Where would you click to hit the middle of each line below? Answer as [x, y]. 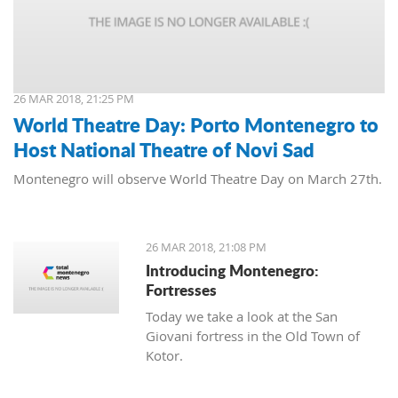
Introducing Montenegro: [233, 271]
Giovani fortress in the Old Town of [253, 336]
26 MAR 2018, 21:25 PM [74, 99]
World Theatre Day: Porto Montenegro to [196, 125]
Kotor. [165, 356]
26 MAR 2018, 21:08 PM [207, 247]
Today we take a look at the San [242, 317]
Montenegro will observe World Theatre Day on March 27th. [198, 179]
